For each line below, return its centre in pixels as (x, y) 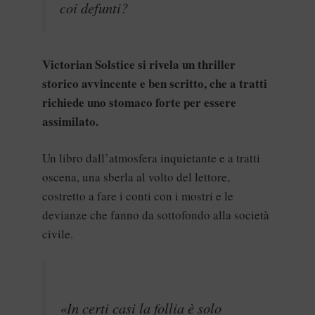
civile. (58, 234)
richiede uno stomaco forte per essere (139, 102)
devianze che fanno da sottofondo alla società (156, 215)
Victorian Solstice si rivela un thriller (139, 64)
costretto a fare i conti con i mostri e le (138, 196)
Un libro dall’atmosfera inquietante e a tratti (151, 158)
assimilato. (70, 121)
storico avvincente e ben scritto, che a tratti (155, 83)
